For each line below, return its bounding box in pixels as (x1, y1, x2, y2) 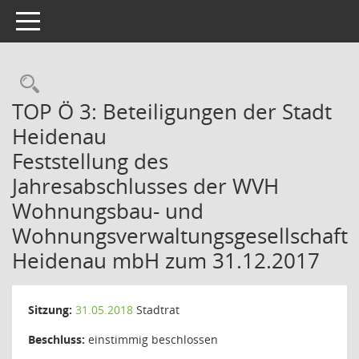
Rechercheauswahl (38, 71, 205, 97)
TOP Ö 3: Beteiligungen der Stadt (12, 97, 332, 126)
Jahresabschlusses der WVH (12, 171, 279, 200)
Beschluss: (28, 332, 85, 347)
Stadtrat (133, 302, 179, 317)
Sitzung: (28, 302, 72, 317)
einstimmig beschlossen (85, 332, 218, 347)
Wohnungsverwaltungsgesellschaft (12, 221, 348, 250)
